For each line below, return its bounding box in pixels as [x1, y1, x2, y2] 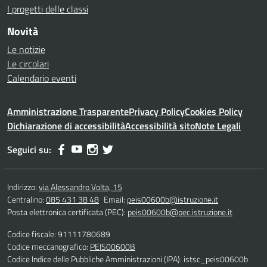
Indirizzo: [7, 181, 39, 193]
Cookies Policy [185, 104, 243, 119]
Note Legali [195, 119, 241, 133]
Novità [7, 23, 38, 39]
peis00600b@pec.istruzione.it [128, 206, 232, 218]
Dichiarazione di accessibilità [7, 119, 125, 133]
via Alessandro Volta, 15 [39, 181, 122, 193]
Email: [104, 193, 127, 206]
